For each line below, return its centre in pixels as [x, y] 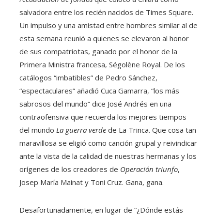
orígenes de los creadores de [70, 169]
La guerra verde [81, 130]
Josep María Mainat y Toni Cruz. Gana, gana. [92, 182]
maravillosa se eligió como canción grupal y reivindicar [108, 143]
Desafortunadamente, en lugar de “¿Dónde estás [101, 210]
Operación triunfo [149, 169]
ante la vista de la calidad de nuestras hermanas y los [108, 156]
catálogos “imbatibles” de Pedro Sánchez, [88, 78]
